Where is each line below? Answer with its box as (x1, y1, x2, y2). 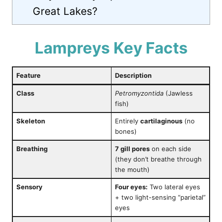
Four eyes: (114, 183, 148, 191)
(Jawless (163, 89, 193, 98)
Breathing (16, 145, 48, 153)
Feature (16, 71, 41, 80)
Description (114, 71, 152, 80)
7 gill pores (114, 145, 150, 153)
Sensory (16, 183, 43, 191)
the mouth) (114, 166, 150, 174)
